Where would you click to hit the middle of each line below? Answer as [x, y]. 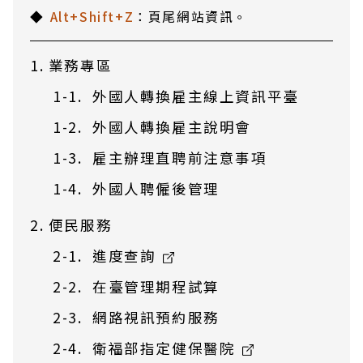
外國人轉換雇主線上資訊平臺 [195, 96]
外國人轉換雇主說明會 [171, 127]
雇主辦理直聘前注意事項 [179, 158]
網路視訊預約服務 [156, 317]
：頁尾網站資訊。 [191, 17]
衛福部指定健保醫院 [166, 348]
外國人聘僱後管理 [156, 188]
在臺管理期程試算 [156, 286]
